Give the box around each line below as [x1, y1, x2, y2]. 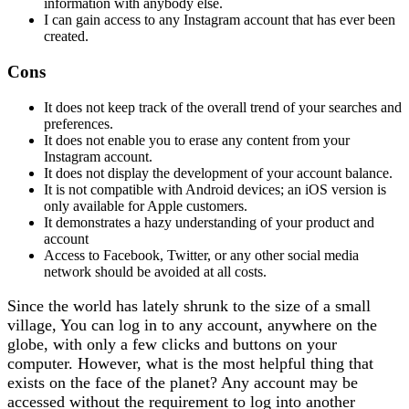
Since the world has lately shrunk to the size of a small [7, 296, 371, 315]
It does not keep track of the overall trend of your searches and [44, 99, 402, 115]
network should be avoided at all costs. [44, 263, 267, 279]
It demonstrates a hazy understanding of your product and [44, 214, 374, 230]
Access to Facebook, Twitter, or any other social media [44, 246, 359, 263]
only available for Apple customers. [44, 197, 247, 214]
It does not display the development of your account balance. [44, 164, 393, 181]
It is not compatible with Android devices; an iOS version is [44, 181, 386, 197]
